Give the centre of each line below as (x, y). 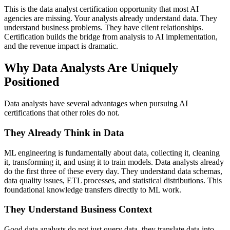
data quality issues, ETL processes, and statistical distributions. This (113, 180)
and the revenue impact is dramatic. (61, 46)
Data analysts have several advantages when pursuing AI (96, 104)
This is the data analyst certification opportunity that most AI (101, 9)
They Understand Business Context (78, 209)
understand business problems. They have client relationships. (104, 28)
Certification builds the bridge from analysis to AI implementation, (111, 37)
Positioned (32, 82)
